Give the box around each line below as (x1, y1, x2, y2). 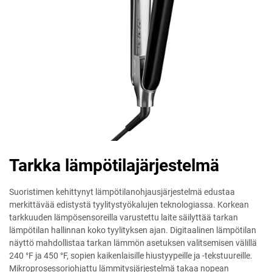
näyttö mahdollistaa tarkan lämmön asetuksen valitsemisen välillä (9, 238, 257, 248)
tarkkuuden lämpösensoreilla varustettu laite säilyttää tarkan (9, 212, 238, 223)
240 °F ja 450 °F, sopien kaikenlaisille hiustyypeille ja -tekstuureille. (9, 251, 253, 261)
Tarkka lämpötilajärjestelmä (9, 155, 219, 176)
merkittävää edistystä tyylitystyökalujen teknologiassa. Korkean (9, 200, 249, 210)
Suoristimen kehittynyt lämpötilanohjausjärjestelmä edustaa (9, 187, 235, 197)
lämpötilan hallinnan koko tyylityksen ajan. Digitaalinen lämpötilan (9, 225, 256, 236)
